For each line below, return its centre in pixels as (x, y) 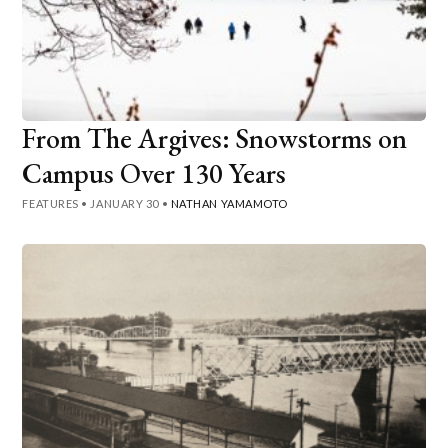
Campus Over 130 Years (154, 172)
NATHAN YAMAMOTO (229, 203)
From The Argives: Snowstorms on (215, 137)
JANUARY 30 (124, 203)
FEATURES (50, 203)
